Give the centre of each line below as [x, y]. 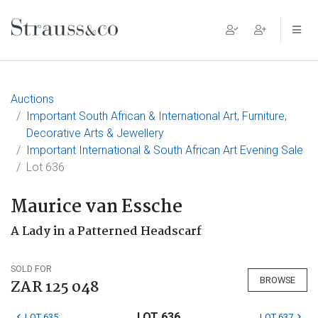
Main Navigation [88, 41]
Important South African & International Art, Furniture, [157, 116]
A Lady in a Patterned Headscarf [106, 232]
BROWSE [278, 280]
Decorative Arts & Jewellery [95, 133]
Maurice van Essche [97, 207]
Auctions [32, 99]
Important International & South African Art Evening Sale [165, 150]
